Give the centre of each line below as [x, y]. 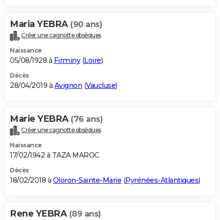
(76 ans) [87, 119]
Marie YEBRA [40, 119]
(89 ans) [85, 214]
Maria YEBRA [40, 24]
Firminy [67, 61]
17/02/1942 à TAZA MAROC [55, 155]
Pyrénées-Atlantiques [162, 180]
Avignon [68, 86]
